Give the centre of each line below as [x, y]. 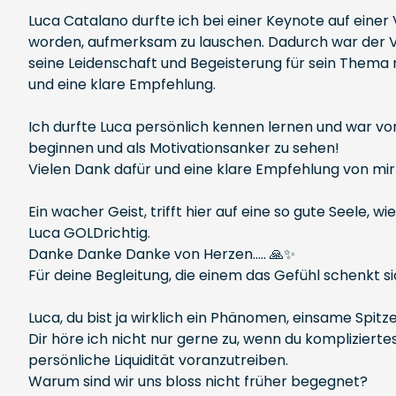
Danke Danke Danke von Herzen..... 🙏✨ [162, 254]
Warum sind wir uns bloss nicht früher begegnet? [198, 381]
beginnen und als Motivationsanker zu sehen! [184, 148]
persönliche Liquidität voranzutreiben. [158, 360]
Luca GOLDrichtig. [89, 233]
